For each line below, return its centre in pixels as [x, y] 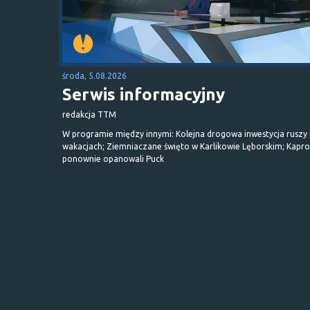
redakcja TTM [89, 114]
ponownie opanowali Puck [113, 158]
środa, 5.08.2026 [94, 75]
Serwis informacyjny [144, 94]
